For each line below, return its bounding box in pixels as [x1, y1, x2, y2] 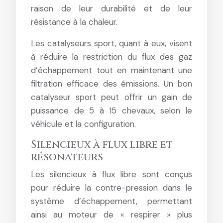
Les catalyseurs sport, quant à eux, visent [31, 38, 192, 49]
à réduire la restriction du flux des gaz [31, 51, 192, 62]
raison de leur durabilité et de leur [31, 3, 192, 14]
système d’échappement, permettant [31, 196, 192, 207]
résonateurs [31, 150, 103, 164]
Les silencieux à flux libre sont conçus [31, 169, 192, 180]
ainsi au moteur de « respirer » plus [31, 209, 192, 220]
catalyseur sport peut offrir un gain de [31, 92, 192, 103]
